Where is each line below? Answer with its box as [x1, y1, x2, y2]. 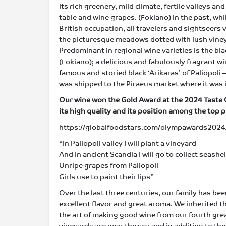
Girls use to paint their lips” [59, 173, 154, 181]
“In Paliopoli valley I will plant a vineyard [59, 139, 196, 147]
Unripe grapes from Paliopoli [59, 161, 158, 169]
